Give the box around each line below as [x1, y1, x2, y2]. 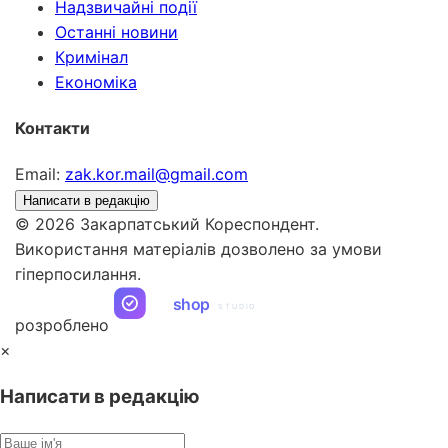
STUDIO [218, 302, 256, 312]
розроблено [15, 315, 109, 336]
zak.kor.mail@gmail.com [65, 164, 248, 185]
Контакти [15, 117, 90, 138]
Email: [15, 164, 60, 185]
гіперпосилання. [15, 264, 141, 285]
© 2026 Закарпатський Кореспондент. [15, 214, 319, 235]
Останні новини [55, 21, 178, 42]
